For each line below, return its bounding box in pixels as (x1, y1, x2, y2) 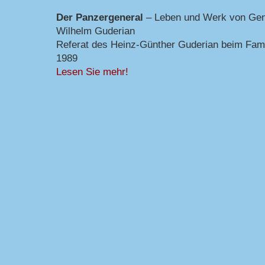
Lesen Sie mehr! (56, 65, 128, 77)
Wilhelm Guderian (56, 24, 135, 37)
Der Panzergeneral (56, 11, 143, 23)
